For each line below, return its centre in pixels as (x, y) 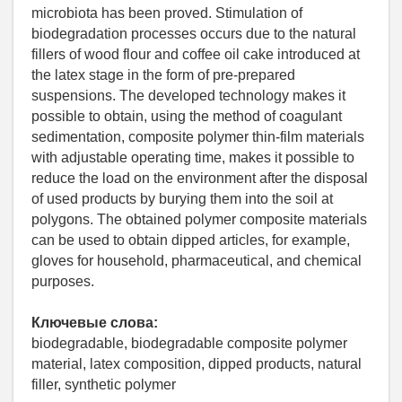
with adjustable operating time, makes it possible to (193, 158)
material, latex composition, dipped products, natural (197, 364)
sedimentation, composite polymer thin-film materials (198, 137)
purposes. (63, 282)
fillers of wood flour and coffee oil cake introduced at (196, 55)
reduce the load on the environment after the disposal (200, 179)
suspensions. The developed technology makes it (188, 96)
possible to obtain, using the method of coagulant (187, 117)
